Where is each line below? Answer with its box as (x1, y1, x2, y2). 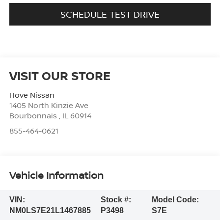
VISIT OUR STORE (9, 67, 110, 83)
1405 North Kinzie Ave (9, 100, 88, 110)
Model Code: (151, 195, 199, 204)
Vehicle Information (9, 168, 104, 182)
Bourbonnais (9, 110, 59, 120)
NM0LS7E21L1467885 (9, 206, 91, 215)
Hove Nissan (9, 89, 55, 100)
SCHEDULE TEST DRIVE (60, 8, 160, 20)
